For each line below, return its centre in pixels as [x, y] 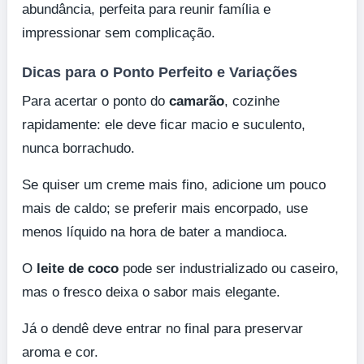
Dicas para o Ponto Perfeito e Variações [160, 72]
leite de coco [78, 268]
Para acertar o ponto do [95, 101]
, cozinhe [252, 101]
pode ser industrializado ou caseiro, [229, 268]
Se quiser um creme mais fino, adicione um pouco [174, 184]
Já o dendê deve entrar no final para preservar [162, 328]
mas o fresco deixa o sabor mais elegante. [151, 292]
